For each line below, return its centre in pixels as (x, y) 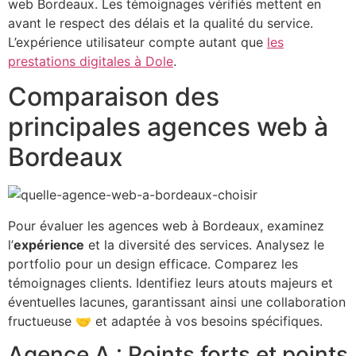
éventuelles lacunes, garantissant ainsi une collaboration (177, 302)
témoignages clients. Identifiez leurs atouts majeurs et (170, 282)
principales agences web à (168, 127)
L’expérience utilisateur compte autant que (137, 42)
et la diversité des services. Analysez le (204, 244)
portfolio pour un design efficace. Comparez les (153, 263)
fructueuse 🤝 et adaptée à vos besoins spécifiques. (165, 321)
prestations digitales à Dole (91, 61)
